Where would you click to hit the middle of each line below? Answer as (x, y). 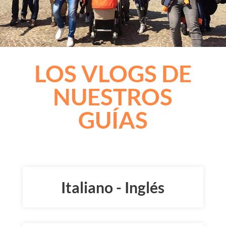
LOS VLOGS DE (113, 73)
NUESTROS (113, 97)
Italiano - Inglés (113, 187)
